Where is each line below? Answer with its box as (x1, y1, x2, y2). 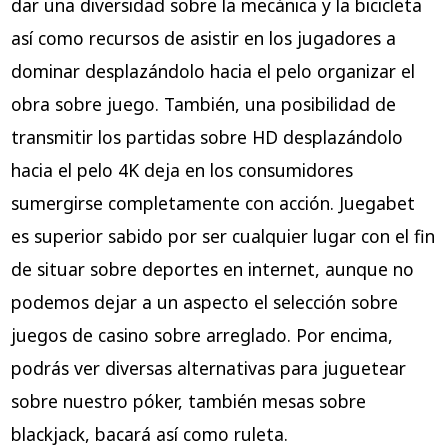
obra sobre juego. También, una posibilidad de (10, 91, 396, 116)
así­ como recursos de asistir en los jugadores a (10, 25, 396, 50)
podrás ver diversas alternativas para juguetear (10, 355, 406, 380)
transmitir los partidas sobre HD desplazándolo (10, 124, 403, 149)
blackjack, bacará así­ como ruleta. (10, 421, 288, 446)
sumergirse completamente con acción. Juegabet (10, 190, 415, 215)
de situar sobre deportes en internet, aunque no (10, 256, 414, 281)
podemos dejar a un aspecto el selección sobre (10, 289, 398, 314)
